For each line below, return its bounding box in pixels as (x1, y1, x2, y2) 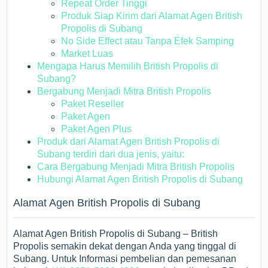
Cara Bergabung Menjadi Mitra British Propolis (37, 162, 235, 172)
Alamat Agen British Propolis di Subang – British (13, 229, 218, 239)
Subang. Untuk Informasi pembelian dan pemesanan (13, 254, 239, 264)
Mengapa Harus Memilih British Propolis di (37, 61, 219, 71)
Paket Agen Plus (61, 124, 132, 134)
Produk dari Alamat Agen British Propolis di (37, 136, 220, 147)
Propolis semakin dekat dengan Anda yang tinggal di (13, 241, 237, 251)
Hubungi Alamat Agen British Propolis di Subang (37, 174, 243, 184)
